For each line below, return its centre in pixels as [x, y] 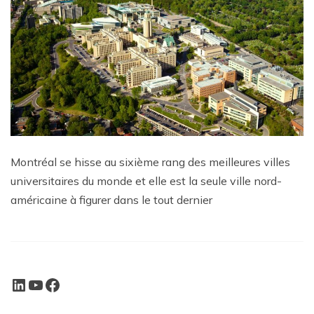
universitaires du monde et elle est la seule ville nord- [146, 180]
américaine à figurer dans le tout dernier [111, 199]
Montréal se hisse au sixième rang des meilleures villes [150, 162]
